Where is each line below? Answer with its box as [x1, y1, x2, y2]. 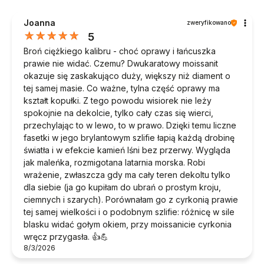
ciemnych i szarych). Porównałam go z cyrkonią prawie [24, 194, 238, 205]
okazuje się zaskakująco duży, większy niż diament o [24, 71, 230, 81]
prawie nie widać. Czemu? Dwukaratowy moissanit [24, 58, 218, 69]
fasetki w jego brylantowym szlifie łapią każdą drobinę [24, 133, 235, 143]
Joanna [24, 18, 55, 28]
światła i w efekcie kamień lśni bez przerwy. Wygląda [24, 145, 230, 156]
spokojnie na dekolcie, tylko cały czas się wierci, [24, 108, 213, 118]
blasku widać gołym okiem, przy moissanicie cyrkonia [24, 219, 232, 230]
